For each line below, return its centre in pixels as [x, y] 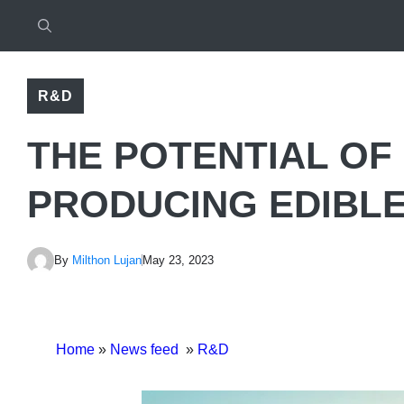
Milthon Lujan [107, 260]
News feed [146, 349]
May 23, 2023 [178, 260]
